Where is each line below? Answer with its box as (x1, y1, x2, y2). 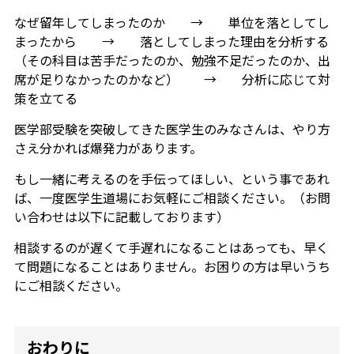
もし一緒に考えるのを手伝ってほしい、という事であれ (13, 169, 330, 189)
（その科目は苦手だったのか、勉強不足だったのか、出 (13, 51, 330, 70)
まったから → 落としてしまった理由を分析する (13, 32, 329, 51)
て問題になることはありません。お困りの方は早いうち (13, 257, 330, 277)
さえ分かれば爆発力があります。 (13, 138, 202, 158)
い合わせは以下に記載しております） (13, 207, 229, 227)
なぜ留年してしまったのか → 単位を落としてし (13, 13, 330, 32)
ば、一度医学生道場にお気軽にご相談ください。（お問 (13, 188, 330, 208)
